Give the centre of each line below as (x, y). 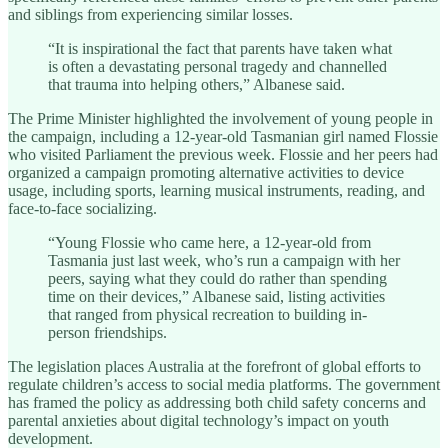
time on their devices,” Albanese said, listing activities (216, 296)
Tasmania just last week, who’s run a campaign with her (224, 260)
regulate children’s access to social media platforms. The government (224, 384)
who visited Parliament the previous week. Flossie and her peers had (223, 154)
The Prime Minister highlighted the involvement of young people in (220, 118)
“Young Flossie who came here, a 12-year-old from (209, 242)
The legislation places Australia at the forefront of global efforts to (214, 366)
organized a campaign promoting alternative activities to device (206, 172)
